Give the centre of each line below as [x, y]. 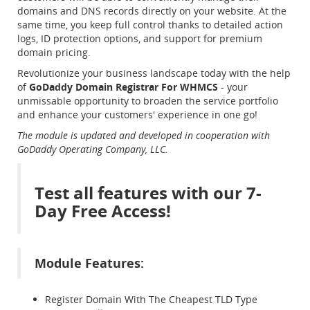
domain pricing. [54, 52]
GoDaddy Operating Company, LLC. [93, 149]
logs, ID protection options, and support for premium [140, 38]
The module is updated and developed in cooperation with [144, 135]
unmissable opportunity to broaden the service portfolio [148, 101]
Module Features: [89, 263]
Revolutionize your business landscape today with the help [154, 73]
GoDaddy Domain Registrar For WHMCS [124, 87]
